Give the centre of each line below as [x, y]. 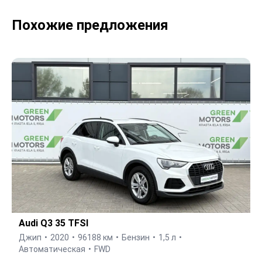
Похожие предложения [90, 25]
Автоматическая [52, 249]
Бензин [136, 238]
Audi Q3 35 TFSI [54, 223]
